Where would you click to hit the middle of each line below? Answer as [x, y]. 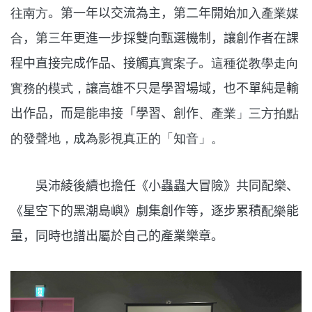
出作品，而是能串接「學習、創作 [104, 113]
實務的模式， [48, 88]
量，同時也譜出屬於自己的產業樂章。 [117, 235]
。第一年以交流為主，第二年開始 [142, 13]
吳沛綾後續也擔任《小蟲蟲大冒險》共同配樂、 [155, 185]
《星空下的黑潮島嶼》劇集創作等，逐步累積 [136, 210]
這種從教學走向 [255, 63]
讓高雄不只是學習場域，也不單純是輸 [192, 88]
